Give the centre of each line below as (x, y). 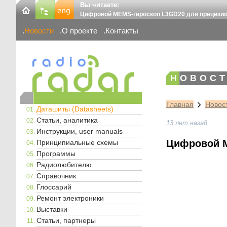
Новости (39, 31)
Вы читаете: (100, 5)
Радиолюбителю (64, 164)
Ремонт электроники (70, 198)
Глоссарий (54, 187)
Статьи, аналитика (67, 120)
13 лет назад (187, 123)
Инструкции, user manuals (80, 131)
